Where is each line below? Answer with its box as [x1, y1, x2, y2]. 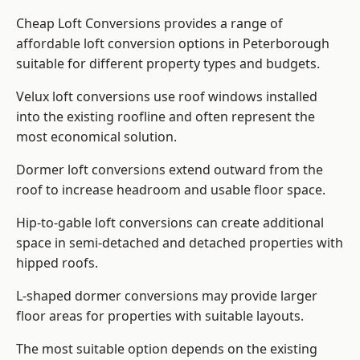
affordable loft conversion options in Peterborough [16, 35, 329, 53]
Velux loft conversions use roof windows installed [16, 88, 317, 106]
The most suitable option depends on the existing [16, 340, 317, 358]
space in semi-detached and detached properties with [16, 234, 343, 252]
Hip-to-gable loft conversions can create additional [16, 214, 324, 232]
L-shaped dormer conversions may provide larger [16, 287, 317, 305]
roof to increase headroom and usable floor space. [16, 181, 325, 199]
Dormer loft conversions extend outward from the [16, 161, 323, 179]
